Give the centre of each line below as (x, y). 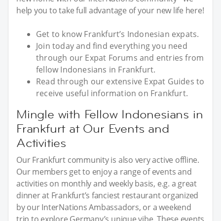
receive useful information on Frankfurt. (112, 93)
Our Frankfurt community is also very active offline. (108, 160)
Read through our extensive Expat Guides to (120, 81)
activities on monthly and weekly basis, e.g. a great (107, 183)
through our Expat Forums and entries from (120, 57)
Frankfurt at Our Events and (93, 128)
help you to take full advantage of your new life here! (110, 10)
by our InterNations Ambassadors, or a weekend (104, 207)
